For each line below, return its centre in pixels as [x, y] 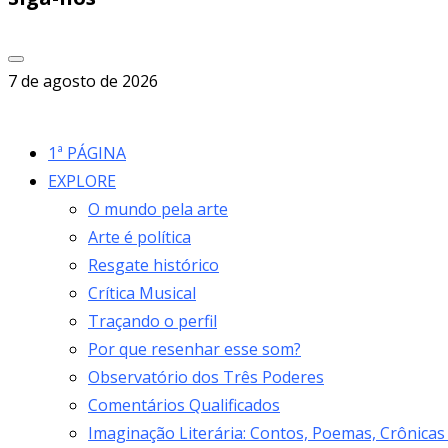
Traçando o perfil [152, 321]
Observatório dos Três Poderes [206, 377]
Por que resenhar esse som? [194, 349]
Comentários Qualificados [184, 405]
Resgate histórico [153, 265]
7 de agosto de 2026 [83, 81]
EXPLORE [82, 181]
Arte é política [139, 237]
